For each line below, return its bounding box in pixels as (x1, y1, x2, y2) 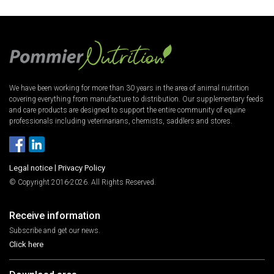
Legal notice (9, 163, 53, 172)
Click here (9, 239, 43, 249)
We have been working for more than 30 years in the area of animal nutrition (9, 83, 249, 92)
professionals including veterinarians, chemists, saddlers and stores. (9, 116, 232, 125)
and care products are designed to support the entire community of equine (9, 105, 245, 114)
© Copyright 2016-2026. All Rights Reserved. (9, 177, 156, 187)
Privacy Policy (58, 163, 105, 172)
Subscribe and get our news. (9, 226, 100, 235)
